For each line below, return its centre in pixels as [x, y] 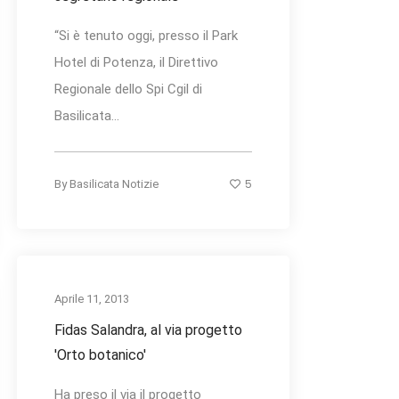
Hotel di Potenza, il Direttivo [136, 63]
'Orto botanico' [100, 355]
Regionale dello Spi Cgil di [128, 90]
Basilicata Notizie [114, 184]
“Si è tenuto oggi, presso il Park [146, 36]
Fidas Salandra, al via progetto [148, 330]
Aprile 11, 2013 [92, 299]
